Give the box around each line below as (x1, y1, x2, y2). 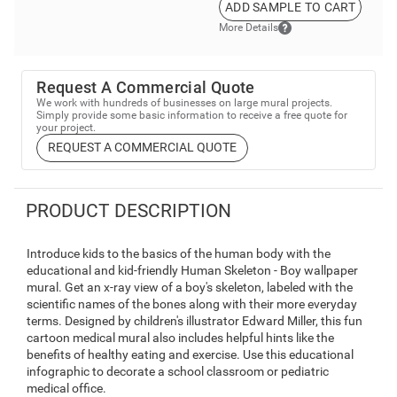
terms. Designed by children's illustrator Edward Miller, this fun (27, 314, 362, 329)
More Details (218, 21, 278, 35)
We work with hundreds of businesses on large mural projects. (36, 96, 333, 109)
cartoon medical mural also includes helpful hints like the (27, 331, 334, 346)
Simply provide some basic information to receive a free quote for (36, 108, 348, 121)
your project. (36, 121, 97, 134)
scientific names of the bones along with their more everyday (27, 297, 357, 312)
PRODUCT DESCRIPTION (25, 199, 231, 222)
